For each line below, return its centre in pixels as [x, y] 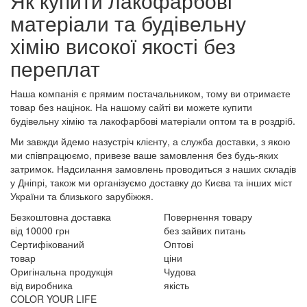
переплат [55, 69]
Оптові [179, 244]
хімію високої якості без [123, 46]
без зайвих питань [205, 231]
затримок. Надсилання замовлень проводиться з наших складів [153, 169]
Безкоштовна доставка [61, 217]
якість [176, 285]
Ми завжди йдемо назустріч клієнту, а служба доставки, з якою [150, 142]
